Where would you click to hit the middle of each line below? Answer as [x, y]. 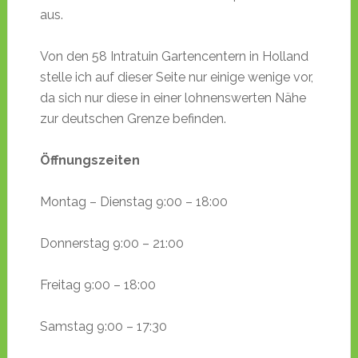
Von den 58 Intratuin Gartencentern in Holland [174, 57]
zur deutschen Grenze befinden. [133, 119]
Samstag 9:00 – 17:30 [103, 327]
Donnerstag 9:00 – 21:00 [111, 244]
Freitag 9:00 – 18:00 [97, 285]
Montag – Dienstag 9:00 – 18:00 [133, 202]
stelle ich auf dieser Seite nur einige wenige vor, [176, 78]
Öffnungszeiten [89, 161]
